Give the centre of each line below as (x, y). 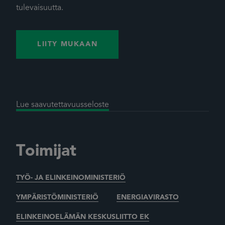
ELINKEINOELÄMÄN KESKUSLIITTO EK (83, 217)
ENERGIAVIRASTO (148, 197)
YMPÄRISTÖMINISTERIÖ (57, 197)
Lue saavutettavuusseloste (63, 105)
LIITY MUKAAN (68, 44)
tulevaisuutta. (40, 8)
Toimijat (46, 151)
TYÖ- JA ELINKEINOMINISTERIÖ (71, 178)
